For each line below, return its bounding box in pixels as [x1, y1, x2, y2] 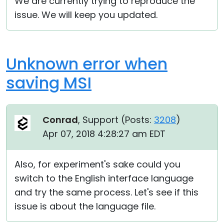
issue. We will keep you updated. [14, 8, 157, 21]
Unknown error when [6, 52, 167, 75]
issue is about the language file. [14, 200, 155, 212]
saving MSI [6, 71, 91, 94]
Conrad [42, 113, 78, 126]
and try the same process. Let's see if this [14, 186, 198, 198]
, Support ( [78, 113, 125, 126]
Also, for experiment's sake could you [14, 158, 180, 170]
